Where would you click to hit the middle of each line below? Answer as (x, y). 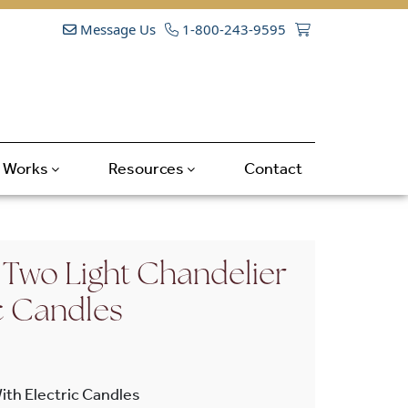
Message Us (116, 29)
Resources (147, 168)
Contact (273, 168)
